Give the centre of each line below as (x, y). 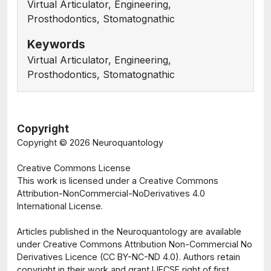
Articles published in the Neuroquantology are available (129, 231)
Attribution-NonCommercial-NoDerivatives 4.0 (111, 193)
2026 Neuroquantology (116, 142)
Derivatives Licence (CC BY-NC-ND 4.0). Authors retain (129, 257)
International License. (60, 206)
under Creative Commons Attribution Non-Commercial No (135, 244)
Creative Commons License (74, 168)
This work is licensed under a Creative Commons (118, 181)
